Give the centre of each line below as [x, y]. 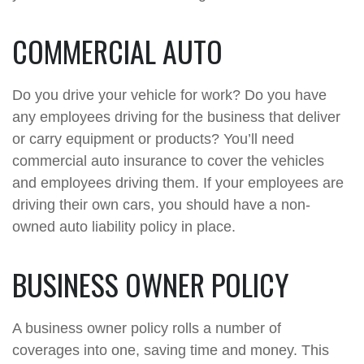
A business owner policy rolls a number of [147, 328]
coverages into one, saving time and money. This [171, 350]
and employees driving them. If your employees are [178, 183]
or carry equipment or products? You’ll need [153, 139]
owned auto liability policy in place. [124, 227]
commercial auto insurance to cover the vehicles [168, 161]
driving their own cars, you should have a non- [161, 205]
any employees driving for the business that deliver [176, 117]
